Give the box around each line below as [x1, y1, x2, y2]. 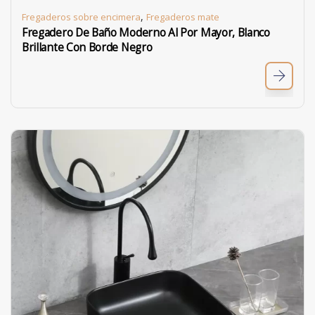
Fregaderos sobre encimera [22, 11, 141, 23]
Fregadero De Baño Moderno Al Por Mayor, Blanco [22, 25, 270, 40]
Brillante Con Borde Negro [22, 40, 153, 55]
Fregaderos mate [146, 11, 219, 23]
